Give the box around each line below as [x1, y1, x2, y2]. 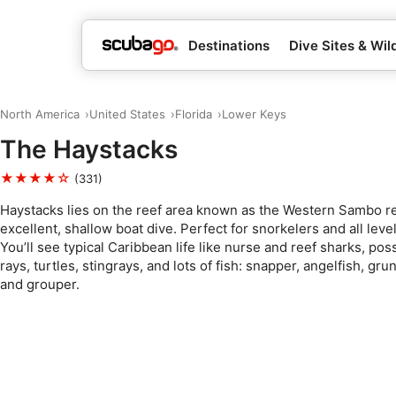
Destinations [187, 36, 270, 54]
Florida [174, 107, 212, 121]
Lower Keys [221, 107, 286, 121]
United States [88, 107, 165, 121]
